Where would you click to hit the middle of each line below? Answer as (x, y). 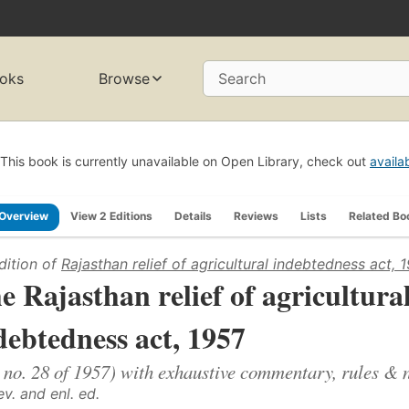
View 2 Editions (111, 215)
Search (242, 79)
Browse (125, 79)
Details (193, 215)
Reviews (256, 215)
